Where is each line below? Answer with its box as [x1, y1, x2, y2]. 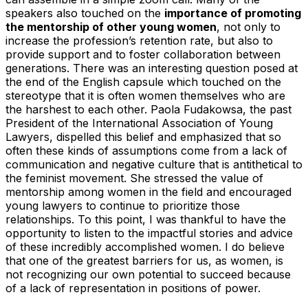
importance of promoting [164, 5, 301, 20]
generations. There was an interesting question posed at [5, 60, 298, 75]
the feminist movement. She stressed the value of [5, 170, 263, 185]
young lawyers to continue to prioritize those [5, 198, 240, 212]
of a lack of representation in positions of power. [5, 280, 261, 295]
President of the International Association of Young [5, 115, 273, 130]
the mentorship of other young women [5, 19, 217, 34]
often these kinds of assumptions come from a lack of [5, 143, 287, 157]
